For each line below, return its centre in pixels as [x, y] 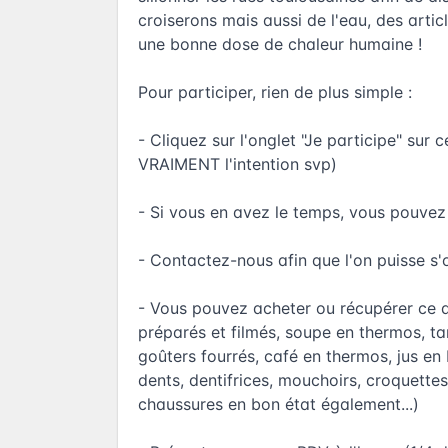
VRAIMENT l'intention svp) [237, 164]
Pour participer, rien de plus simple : [275, 92]
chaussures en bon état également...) [278, 404]
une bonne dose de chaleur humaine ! [280, 44]
